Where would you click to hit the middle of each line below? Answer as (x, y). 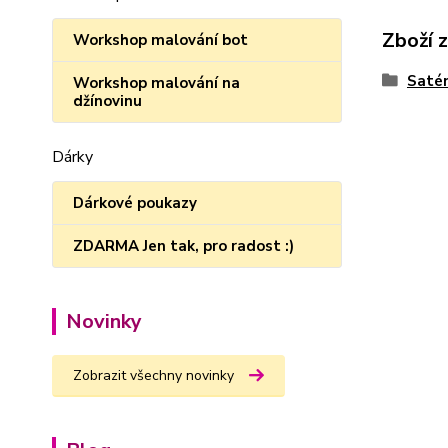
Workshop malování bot (160, 40)
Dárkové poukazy (135, 203)
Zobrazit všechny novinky (153, 375)
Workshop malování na (156, 83)
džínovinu (107, 101)
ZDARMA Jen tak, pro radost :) (183, 246)
